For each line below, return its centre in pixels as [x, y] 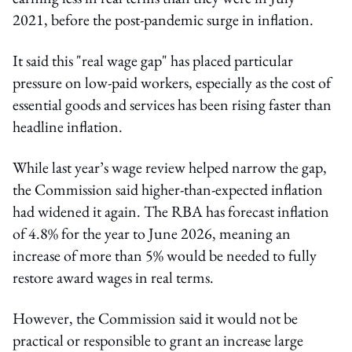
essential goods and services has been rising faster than [172, 104]
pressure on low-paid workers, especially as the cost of [172, 82]
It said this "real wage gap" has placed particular [153, 60]
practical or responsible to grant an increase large [158, 340]
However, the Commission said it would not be [155, 318]
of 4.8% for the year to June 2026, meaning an [152, 233]
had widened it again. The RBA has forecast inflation [171, 211]
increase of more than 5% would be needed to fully [165, 255]
